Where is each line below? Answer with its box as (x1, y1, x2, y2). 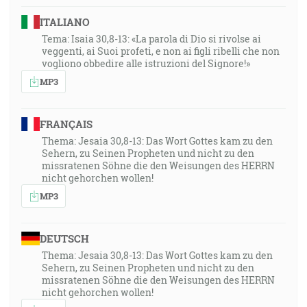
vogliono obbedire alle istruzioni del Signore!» (42, 57, 250, 70)
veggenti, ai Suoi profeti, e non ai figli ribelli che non (42, 45, 280, 58)
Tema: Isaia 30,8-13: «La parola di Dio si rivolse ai (42, 32, 261, 45)
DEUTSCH (39, 232, 89, 245)
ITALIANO (39, 15, 90, 29)
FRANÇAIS (39, 117, 93, 131)
